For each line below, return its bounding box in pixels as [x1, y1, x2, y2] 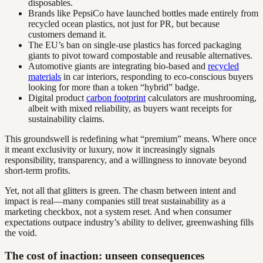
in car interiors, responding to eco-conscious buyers [61, 71, 253, 82]
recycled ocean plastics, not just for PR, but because [28, 18, 220, 29]
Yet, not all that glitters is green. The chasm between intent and [5, 185, 236, 195]
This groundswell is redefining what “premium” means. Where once [5, 133, 257, 144]
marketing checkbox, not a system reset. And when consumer [5, 206, 231, 217]
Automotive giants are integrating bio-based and [28, 60, 208, 71]
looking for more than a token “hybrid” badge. [28, 82, 200, 92]
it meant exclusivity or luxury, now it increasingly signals [5, 144, 215, 154]
